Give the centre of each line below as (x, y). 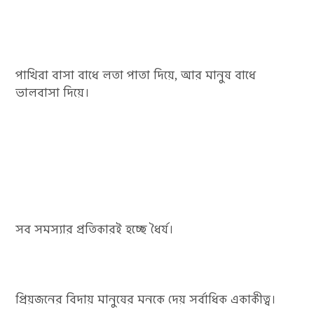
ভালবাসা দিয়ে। (53, 93)
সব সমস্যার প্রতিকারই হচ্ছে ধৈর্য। (95, 230)
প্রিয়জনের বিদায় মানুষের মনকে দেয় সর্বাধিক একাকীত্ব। (146, 300)
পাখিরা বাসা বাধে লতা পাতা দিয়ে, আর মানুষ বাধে (136, 75)
